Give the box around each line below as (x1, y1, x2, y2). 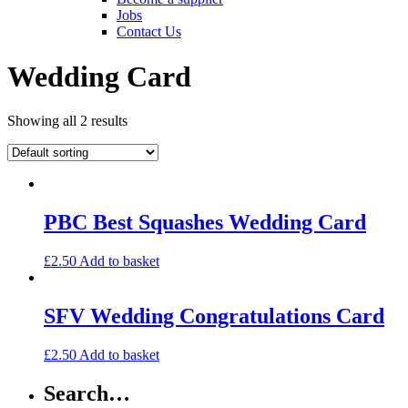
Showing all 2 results (7, 113, 127, 129)
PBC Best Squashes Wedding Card (44, 210, 366, 234)
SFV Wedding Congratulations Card (44, 303, 384, 328)
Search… (44, 381, 130, 405)
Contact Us (117, 24, 181, 40)
